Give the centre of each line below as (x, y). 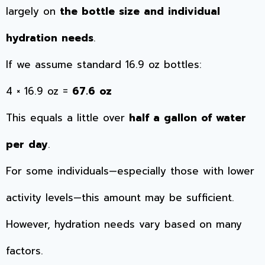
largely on (33, 12)
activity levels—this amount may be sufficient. (120, 198)
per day (27, 145)
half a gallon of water (188, 118)
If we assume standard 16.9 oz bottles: (104, 65)
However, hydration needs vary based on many (124, 224)
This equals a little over (67, 118)
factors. (25, 251)
